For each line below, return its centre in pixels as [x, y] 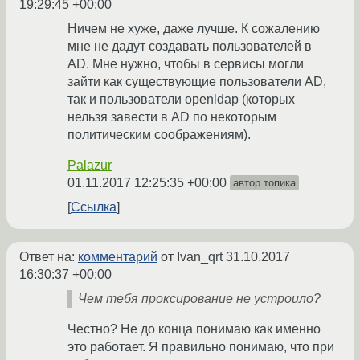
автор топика [264, 183]
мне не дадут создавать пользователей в [190, 47]
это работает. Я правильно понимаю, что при [201, 347]
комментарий [118, 257]
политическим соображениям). [159, 135]
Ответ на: [49, 257]
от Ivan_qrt [192, 257]
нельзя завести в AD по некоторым [172, 117]
